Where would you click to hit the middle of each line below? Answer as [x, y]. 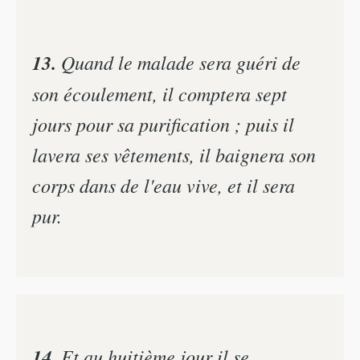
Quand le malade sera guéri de [178, 61]
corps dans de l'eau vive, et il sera [164, 184]
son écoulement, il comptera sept [160, 93]
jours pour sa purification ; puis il [163, 123]
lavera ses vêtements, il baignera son [174, 154]
